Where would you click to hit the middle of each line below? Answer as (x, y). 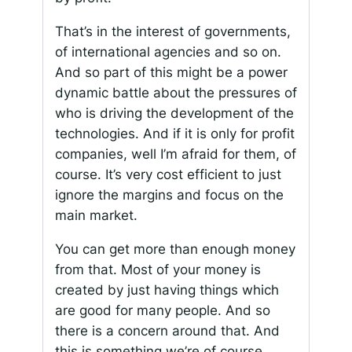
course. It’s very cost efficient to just (168, 175)
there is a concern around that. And (167, 330)
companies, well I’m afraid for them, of (175, 154)
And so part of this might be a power (171, 73)
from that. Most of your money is (158, 269)
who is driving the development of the (174, 114)
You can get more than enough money (175, 249)
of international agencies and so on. (168, 52)
